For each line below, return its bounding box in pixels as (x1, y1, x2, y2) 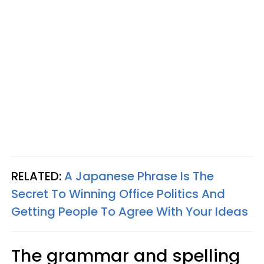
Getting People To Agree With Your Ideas (11, 203, 248, 220)
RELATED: (11, 168, 64, 184)
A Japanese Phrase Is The (64, 168, 214, 184)
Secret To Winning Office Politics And (11, 186, 225, 202)
